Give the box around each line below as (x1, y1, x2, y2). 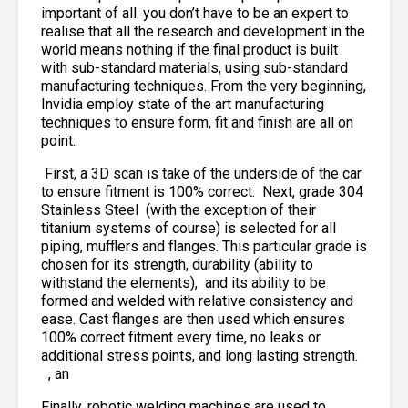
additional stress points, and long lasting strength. (41, 346, 358, 364)
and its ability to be (205, 273, 326, 291)
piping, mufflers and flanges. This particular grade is (41, 237, 367, 255)
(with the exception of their (146, 200, 316, 219)
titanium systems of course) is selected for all (41, 219, 336, 237)
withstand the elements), (41, 273, 198, 291)
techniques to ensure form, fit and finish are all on (41, 113, 353, 131)
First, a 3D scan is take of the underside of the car (45, 164, 362, 182)
